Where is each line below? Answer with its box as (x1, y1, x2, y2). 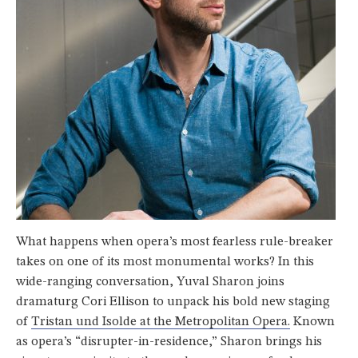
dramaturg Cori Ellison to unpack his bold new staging (16, 295, 330, 308)
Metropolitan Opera (175, 315, 288, 328)
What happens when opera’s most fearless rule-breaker (16, 235, 333, 249)
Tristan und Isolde (31, 315, 137, 328)
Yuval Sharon (177, 275, 254, 288)
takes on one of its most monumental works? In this (16, 255, 314, 268)
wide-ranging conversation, (16, 275, 177, 288)
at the (137, 315, 175, 328)
